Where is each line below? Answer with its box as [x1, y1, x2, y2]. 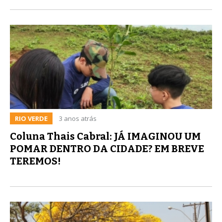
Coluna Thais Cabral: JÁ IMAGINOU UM [10, 130, 201, 142]
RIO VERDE [15, 113, 48, 123]
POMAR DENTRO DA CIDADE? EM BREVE [10, 142, 204, 155]
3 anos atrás [59, 113, 97, 123]
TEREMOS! [10, 155, 61, 167]
